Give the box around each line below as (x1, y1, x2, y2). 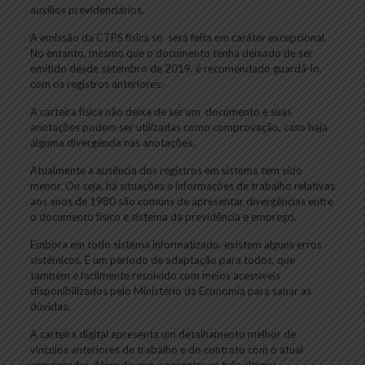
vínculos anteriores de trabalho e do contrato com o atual (29, 342, 303, 356)
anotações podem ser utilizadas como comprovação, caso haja (29, 120, 328, 134)
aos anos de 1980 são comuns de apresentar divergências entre (29, 194, 333, 208)
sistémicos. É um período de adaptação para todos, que (29, 253, 295, 266)
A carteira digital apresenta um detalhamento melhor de (29, 327, 296, 341)
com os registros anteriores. (29, 77, 165, 90)
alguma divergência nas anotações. (29, 135, 197, 149)
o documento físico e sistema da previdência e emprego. (29, 209, 297, 223)
